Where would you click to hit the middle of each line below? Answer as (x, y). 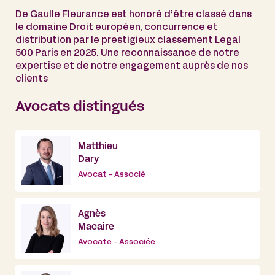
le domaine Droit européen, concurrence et (117, 27)
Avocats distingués (80, 107)
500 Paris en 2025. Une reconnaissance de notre (127, 53)
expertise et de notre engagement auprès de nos (132, 66)
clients (32, 79)
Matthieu (98, 147)
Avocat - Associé (112, 175)
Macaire (96, 227)
